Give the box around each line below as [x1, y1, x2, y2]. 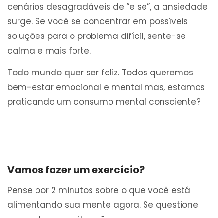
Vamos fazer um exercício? [7, 163, 145, 177]
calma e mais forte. [7, 45, 91, 57]
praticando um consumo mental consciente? [7, 96, 200, 108]
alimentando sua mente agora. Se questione [7, 199, 198, 211]
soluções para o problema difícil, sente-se [7, 30, 186, 42]
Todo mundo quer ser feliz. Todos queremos [7, 67, 193, 79]
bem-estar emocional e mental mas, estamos [7, 81, 205, 93]
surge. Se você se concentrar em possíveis [7, 16, 188, 28]
